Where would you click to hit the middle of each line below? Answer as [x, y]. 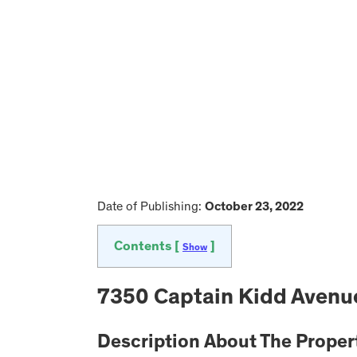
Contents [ [148, 247]
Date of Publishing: [151, 207]
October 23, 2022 [254, 207]
